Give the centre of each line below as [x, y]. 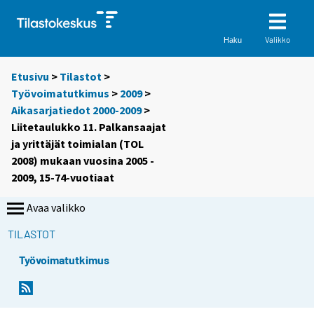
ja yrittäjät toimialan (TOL [77, 144]
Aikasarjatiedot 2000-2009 [76, 110]
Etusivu [30, 77]
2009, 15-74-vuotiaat [63, 178]
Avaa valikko [56, 208]
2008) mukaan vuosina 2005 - [83, 161]
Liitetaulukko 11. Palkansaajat [89, 127]
